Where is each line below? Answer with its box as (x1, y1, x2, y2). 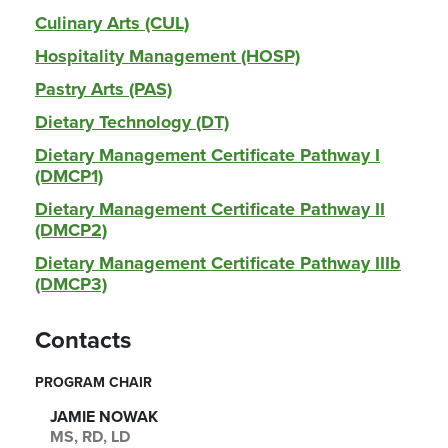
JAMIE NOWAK (50, 407, 158, 427)
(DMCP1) (35, 165, 103, 187)
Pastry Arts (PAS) (35, 78, 172, 100)
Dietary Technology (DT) (35, 111, 229, 133)
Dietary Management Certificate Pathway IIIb (35, 252, 401, 274)
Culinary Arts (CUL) (35, 12, 189, 34)
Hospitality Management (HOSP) (35, 45, 300, 67)
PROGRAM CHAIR (35, 374, 152, 391)
